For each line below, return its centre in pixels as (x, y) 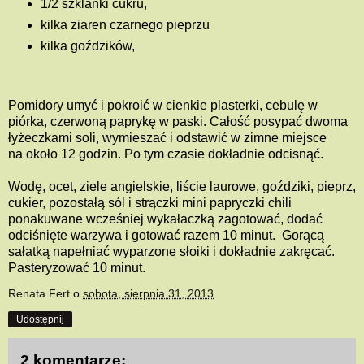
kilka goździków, (87, 46)
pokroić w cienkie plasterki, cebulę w (212, 106)
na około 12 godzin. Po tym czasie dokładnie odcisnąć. (166, 154)
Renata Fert (39, 294)
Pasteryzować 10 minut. (77, 268)
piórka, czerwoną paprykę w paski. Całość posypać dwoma (178, 122)
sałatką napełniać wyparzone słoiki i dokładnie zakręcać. (171, 252)
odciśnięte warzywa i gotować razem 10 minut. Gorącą (166, 236)
